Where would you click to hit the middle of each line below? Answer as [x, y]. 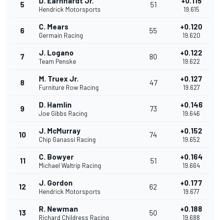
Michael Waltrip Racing [70, 166]
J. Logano [56, 53]
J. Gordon [56, 183]
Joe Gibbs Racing [63, 114]
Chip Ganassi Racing [67, 140]
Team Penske [57, 62]
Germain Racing [61, 36]
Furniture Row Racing [69, 88]
